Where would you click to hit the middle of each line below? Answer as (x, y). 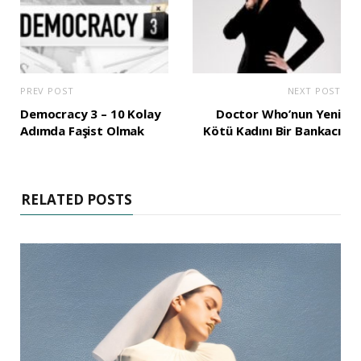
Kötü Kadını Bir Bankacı (272, 130)
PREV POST (47, 90)
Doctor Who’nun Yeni (278, 113)
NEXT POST (314, 90)
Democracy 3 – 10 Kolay (91, 113)
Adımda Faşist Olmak (83, 130)
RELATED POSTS (77, 199)
